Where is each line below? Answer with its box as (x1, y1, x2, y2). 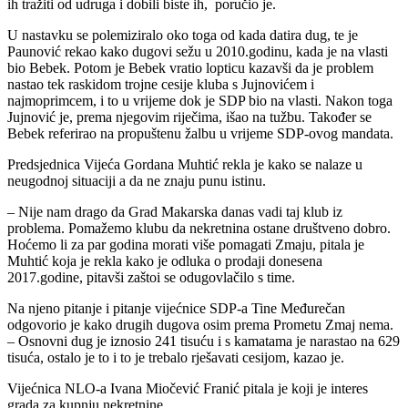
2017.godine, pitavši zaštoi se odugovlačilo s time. (7, 270, 295, 286)
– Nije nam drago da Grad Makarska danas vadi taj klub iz (7, 204, 342, 220)
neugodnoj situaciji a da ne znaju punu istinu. (7, 173, 266, 189)
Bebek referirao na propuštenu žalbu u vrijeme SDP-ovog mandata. (7, 126, 393, 142)
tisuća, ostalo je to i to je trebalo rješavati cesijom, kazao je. (7, 350, 344, 366)
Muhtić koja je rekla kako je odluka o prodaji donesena (7, 253, 322, 270)
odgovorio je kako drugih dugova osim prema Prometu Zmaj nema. (7, 317, 393, 333)
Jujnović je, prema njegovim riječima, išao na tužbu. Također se (7, 109, 372, 126)
